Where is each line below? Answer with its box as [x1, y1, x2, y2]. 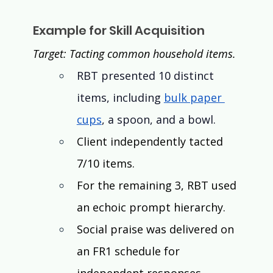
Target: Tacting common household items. [32, 46, 239, 62]
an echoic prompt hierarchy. [76, 200, 229, 215]
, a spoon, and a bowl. [101, 112, 216, 127]
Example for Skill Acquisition [32, 22, 205, 40]
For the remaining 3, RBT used [76, 178, 239, 193]
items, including [76, 90, 164, 105]
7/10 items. [76, 156, 135, 171]
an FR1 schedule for [76, 244, 183, 259]
